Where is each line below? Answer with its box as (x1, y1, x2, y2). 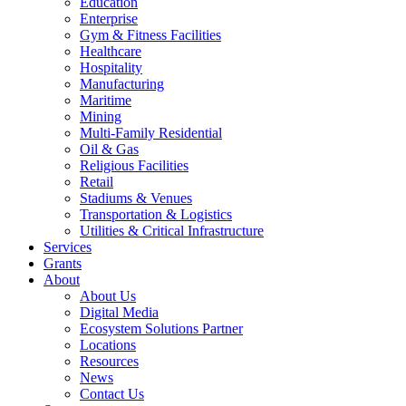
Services (43, 239, 92, 255)
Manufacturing (80, 76, 164, 92)
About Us (80, 288, 136, 304)
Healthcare (80, 43, 141, 59)
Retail (80, 174, 113, 189)
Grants (43, 256, 82, 271)
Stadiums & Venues (80, 190, 192, 206)
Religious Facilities (80, 158, 188, 173)
